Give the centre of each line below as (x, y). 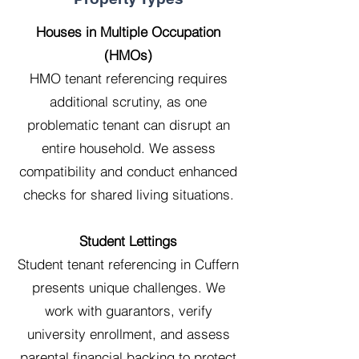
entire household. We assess (128, 148)
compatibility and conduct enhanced (128, 171)
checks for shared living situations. (128, 194)
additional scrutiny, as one (128, 101)
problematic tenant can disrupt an (128, 125)
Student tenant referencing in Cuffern (128, 264)
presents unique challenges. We (128, 287)
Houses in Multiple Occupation (128, 32)
